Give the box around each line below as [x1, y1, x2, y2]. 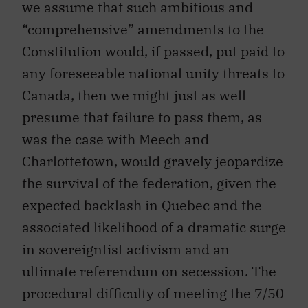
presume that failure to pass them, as [22, 108, 262, 127]
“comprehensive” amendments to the [22, 20, 264, 39]
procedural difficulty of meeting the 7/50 [22, 284, 284, 303]
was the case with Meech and [22, 130, 209, 149]
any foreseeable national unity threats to [22, 64, 285, 83]
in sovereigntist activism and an [22, 240, 230, 259]
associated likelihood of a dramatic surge [22, 218, 286, 237]
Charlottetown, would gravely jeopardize [22, 152, 283, 171]
